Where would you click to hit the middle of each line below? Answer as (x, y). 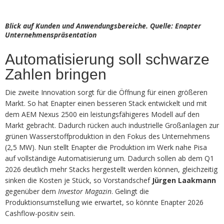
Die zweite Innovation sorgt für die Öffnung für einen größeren (106, 92)
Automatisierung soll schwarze (107, 59)
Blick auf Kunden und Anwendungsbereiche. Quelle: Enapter (103, 26)
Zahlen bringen (56, 74)
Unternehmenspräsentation (51, 35)
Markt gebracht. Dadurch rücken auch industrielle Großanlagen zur (112, 125)
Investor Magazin (85, 191)
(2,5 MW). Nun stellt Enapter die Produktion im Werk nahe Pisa (106, 147)
